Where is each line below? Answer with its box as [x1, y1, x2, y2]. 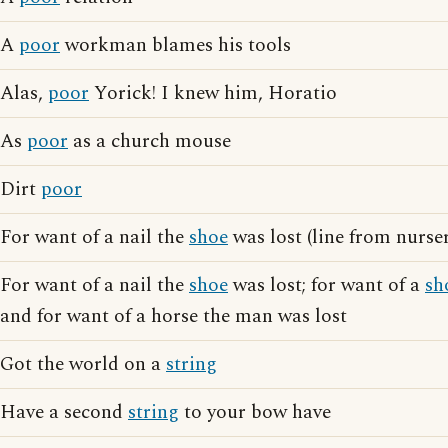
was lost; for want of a [228, 271, 425, 300]
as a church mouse [68, 127, 231, 156]
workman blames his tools [60, 31, 291, 60]
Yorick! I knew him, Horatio [89, 79, 337, 108]
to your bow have [179, 398, 331, 427]
